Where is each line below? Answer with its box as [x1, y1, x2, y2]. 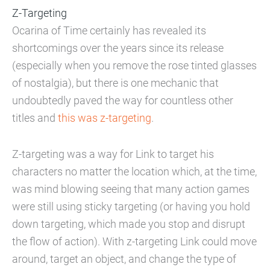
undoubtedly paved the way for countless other [12, 94, 233, 107]
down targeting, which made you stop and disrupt [12, 218, 245, 231]
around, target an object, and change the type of [12, 253, 236, 266]
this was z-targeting [58, 111, 151, 125]
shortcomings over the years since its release [12, 42, 224, 55]
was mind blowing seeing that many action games [12, 183, 250, 196]
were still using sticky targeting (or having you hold [12, 200, 250, 213]
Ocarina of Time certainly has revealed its [12, 24, 206, 37]
